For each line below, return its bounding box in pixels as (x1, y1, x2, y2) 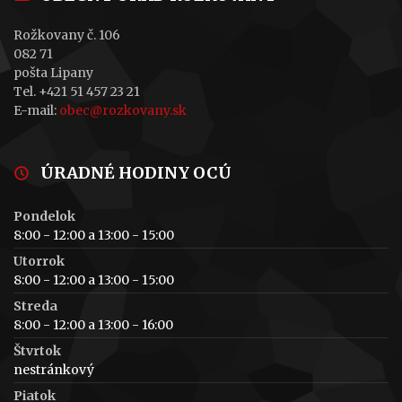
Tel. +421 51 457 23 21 (13, 83, 140, 100)
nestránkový (13, 361, 94, 378)
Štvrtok (13, 342, 61, 359)
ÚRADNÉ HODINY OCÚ (40, 162, 232, 183)
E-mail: (13, 101, 59, 118)
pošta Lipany (13, 64, 93, 81)
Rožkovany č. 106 (13, 26, 120, 43)
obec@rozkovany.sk (59, 101, 187, 118)
